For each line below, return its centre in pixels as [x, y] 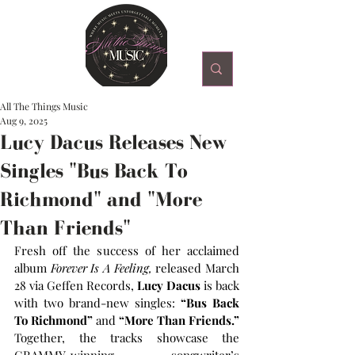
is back [220, 285]
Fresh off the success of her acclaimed [127, 250]
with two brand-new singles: [97, 303]
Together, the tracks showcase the [127, 338]
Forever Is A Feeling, [101, 268]
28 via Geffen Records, [76, 285]
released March [196, 268]
